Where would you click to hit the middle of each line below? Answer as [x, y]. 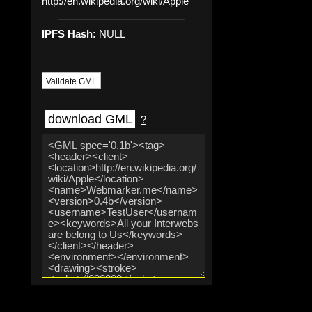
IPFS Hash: [69, 34]
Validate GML [71, 81]
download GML [90, 119]
